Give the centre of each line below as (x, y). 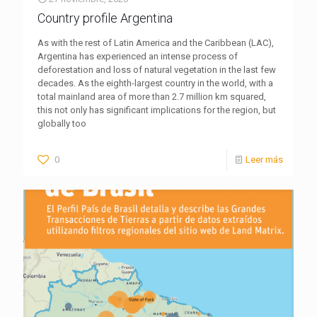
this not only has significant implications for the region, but (157, 110)
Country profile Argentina (105, 18)
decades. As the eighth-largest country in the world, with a (155, 83)
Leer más (264, 159)
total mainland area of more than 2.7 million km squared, (152, 96)
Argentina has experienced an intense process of (138, 56)
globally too (62, 123)
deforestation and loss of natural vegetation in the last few (157, 69)
